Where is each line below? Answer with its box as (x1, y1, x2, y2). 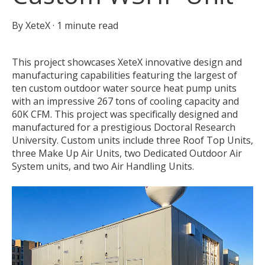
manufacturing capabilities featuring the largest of (12, 69, 237, 82)
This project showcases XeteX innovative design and (12, 56, 242, 69)
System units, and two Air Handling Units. (12, 160, 194, 173)
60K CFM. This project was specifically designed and (12, 108, 238, 121)
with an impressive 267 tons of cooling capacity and (12, 95, 239, 108)
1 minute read (57, 19, 118, 33)
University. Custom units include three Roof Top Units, (12, 134, 253, 147)
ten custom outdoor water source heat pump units (12, 82, 237, 95)
